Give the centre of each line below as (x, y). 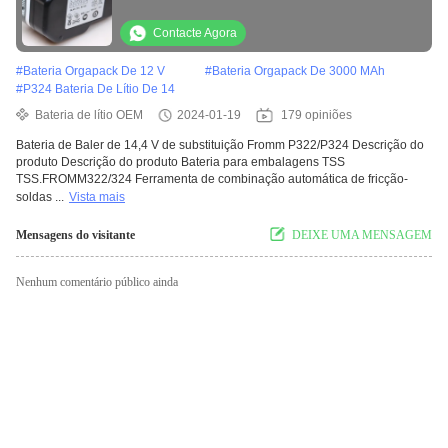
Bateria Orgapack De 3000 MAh (298, 71)
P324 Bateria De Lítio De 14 (99, 89)
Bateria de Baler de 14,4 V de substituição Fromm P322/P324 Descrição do (220, 145)
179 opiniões (316, 115)
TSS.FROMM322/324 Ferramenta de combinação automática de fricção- (212, 179)
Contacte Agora (195, 33)
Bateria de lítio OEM (89, 115)
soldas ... (40, 197)
